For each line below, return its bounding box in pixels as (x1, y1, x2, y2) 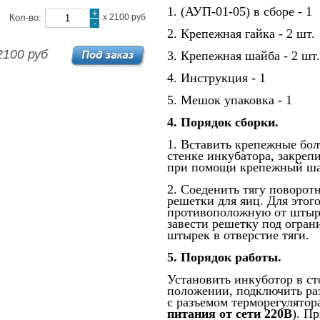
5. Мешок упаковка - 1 (167, 93, 292, 107)
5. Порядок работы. (167, 250, 281, 264)
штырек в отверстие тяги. (167, 228, 309, 242)
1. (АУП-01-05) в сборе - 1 (167, 4, 312, 19)
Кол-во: (9, 12, 41, 23)
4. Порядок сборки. (167, 115, 279, 129)
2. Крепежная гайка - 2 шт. (167, 26, 315, 41)
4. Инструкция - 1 (167, 71, 266, 85)
